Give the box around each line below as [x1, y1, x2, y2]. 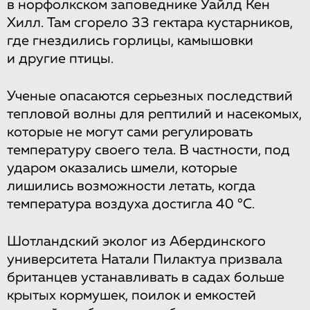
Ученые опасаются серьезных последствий [7, 89, 293, 103]
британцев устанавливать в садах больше [7, 270, 284, 284]
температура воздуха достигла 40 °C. [7, 197, 255, 211]
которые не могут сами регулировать [7, 125, 253, 139]
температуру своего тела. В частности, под [7, 143, 290, 157]
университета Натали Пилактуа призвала [7, 252, 282, 266]
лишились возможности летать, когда [7, 179, 255, 193]
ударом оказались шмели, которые [7, 161, 237, 175]
